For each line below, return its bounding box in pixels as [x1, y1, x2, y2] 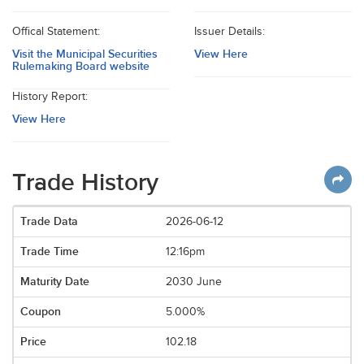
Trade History [12, 168, 158, 197]
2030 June [166, 275, 223, 288]
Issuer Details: [194, 25, 265, 38]
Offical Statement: [12, 25, 100, 38]
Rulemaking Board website [12, 59, 149, 73]
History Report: [12, 90, 88, 103]
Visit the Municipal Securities [12, 47, 158, 61]
